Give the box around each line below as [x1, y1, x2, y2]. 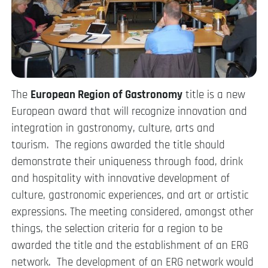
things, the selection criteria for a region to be [11, 221, 223, 237]
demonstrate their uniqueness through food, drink [11, 154, 243, 170]
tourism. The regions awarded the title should [11, 138, 225, 153]
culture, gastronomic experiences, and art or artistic [11, 188, 248, 203]
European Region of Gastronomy [31, 87, 182, 103]
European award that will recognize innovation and [11, 104, 247, 120]
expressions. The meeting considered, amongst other [11, 205, 254, 220]
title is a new [182, 87, 245, 103]
